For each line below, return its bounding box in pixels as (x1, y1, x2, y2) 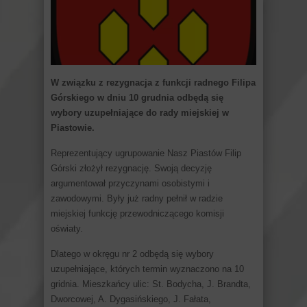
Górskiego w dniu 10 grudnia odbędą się (51, 92, 223, 103)
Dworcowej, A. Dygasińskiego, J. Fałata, (51, 293, 211, 304)
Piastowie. (51, 122, 95, 133)
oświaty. (51, 223, 83, 234)
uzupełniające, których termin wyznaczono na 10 (51, 263, 244, 274)
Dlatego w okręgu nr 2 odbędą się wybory (51, 248, 214, 259)
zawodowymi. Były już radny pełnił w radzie (51, 193, 223, 204)
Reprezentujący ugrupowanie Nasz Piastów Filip (51, 147, 241, 158)
